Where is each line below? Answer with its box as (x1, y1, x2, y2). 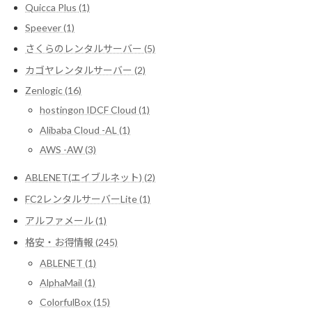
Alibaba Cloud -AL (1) (40, 123, 130, 136)
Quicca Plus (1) (25, 1, 90, 14)
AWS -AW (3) (40, 143, 96, 155)
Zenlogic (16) (25, 84, 81, 97)
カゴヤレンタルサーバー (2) (25, 64, 146, 77)
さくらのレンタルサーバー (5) (25, 42, 155, 54)
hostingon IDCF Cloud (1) (40, 104, 150, 116)
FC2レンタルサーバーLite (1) (25, 192, 150, 205)
